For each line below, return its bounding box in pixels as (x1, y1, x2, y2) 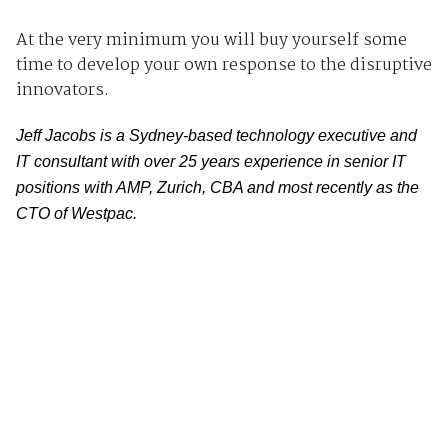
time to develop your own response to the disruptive (15, 52, 432, 80)
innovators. (15, 77, 113, 105)
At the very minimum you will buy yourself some (15, 27, 407, 55)
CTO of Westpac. (15, 205, 137, 223)
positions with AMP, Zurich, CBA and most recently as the (15, 179, 419, 197)
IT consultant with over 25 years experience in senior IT (15, 153, 406, 171)
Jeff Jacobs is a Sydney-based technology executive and (15, 127, 417, 145)
